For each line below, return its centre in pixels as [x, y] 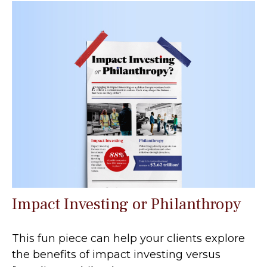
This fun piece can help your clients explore [128, 239]
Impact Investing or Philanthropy [126, 204]
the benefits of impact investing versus [116, 255]
